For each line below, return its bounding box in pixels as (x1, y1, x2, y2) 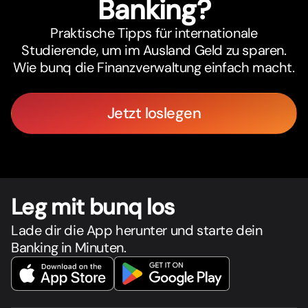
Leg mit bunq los (11, 192, 175, 222)
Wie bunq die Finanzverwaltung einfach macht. (13, 58, 295, 77)
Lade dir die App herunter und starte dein (11, 221, 263, 240)
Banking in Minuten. (11, 239, 126, 257)
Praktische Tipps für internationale (50, 24, 258, 43)
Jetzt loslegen (107, 103, 201, 124)
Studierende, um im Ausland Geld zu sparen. (21, 41, 287, 60)
